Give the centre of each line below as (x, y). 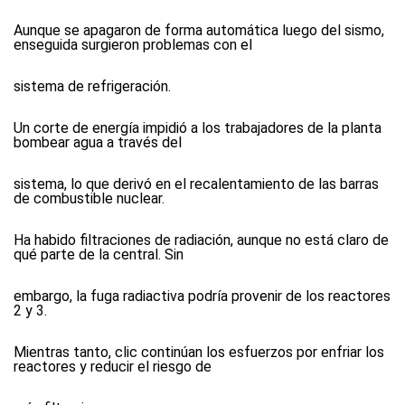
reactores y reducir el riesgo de (113, 367)
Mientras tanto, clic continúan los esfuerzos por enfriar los (199, 352)
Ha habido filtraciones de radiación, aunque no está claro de (201, 240)
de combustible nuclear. (89, 198)
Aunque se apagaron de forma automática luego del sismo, (199, 30)
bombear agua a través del (98, 142)
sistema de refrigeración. (92, 86)
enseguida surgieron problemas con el (133, 45)
